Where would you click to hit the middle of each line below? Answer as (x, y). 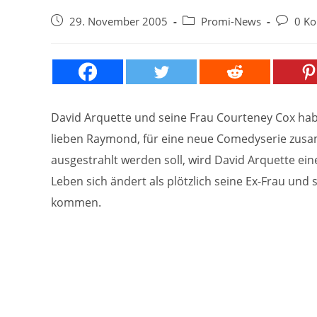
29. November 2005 (119, 21)
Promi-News (231, 21)
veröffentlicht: (83, 35)
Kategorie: (206, 35)
